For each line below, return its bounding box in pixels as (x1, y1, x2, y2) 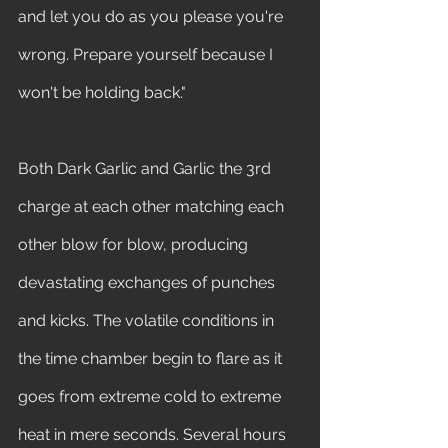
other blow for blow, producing (18, 235, 252, 254)
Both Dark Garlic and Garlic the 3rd (18, 159, 275, 178)
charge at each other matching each (18, 197, 288, 216)
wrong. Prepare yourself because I (18, 45, 277, 64)
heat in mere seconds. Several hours (18, 425, 290, 444)
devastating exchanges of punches (18, 273, 279, 292)
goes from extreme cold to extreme (18, 387, 285, 406)
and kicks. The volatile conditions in (18, 311, 278, 330)
